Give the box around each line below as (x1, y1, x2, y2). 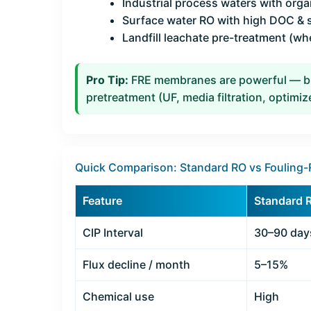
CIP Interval (83, 226, 143, 240)
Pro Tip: (86, 73, 128, 87)
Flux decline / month (83, 258, 190, 272)
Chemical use (83, 289, 154, 304)
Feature (83, 194, 122, 208)
